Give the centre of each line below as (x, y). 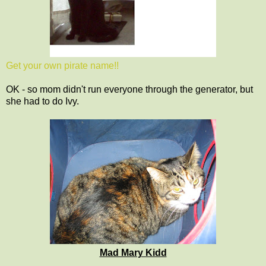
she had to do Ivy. (42, 101)
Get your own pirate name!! (62, 65)
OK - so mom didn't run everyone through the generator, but (129, 89)
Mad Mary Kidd (133, 252)
